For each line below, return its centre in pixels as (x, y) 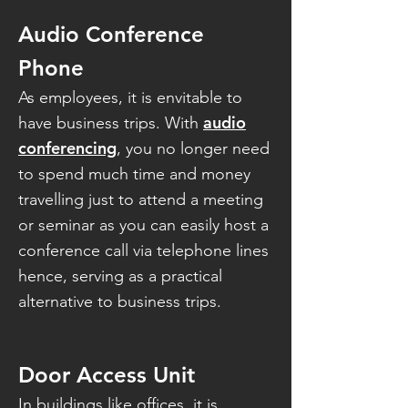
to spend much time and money (134, 174)
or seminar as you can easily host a (143, 225)
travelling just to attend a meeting (141, 199)
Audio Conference (111, 34)
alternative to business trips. (120, 301)
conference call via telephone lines (143, 250)
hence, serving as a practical (120, 276)
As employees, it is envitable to (130, 97)
